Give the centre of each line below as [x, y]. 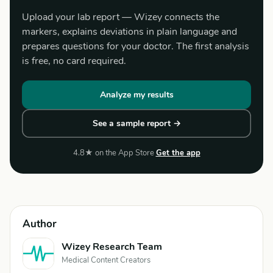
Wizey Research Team [112, 247]
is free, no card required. [74, 61]
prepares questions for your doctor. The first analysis [136, 46]
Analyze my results [136, 95]
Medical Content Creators [106, 260]
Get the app [178, 153]
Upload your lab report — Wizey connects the [121, 17]
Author [40, 224]
